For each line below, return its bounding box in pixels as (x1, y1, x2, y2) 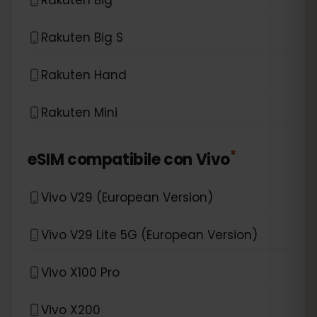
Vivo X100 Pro (41, 263, 120, 281)
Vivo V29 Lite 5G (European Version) (41, 226, 258, 243)
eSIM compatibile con (28, 149, 193, 171)
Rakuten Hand (41, 66, 127, 83)
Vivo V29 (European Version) (41, 188, 213, 206)
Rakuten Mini (41, 103, 117, 121)
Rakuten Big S (41, 28, 123, 46)
